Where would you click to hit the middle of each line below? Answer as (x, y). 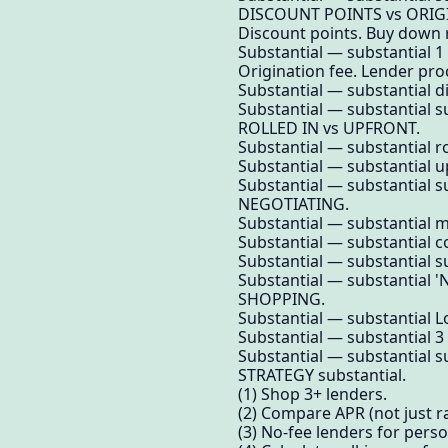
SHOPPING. (281, 299)
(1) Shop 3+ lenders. (312, 394)
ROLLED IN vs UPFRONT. (329, 128)
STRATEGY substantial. (322, 375)
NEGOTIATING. (293, 204)
